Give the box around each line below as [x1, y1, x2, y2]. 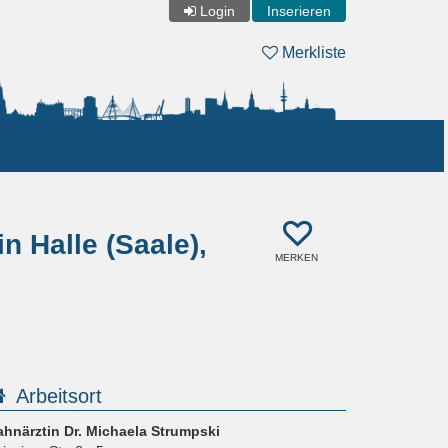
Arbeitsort [16, 385, 103, 408]
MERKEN [275, 252, 319, 264]
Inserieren [267, 3, 331, 19]
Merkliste [277, 44, 346, 61]
